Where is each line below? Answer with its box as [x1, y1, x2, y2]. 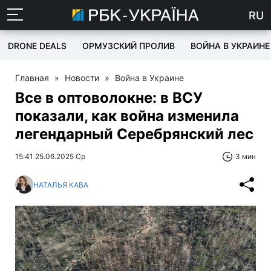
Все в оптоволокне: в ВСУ [15, 89, 203, 106]
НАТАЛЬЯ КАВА [33, 180, 88, 189]
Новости [65, 73, 99, 83]
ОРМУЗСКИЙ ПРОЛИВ [82, 41, 175, 51]
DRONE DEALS [8, 41, 67, 51]
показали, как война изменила [15, 107, 239, 125]
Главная [15, 73, 49, 83]
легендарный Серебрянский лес [15, 125, 253, 143]
